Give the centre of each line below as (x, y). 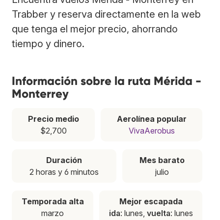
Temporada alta (53, 201)
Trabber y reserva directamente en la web (106, 14)
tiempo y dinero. (48, 43)
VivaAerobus (151, 130)
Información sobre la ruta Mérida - (107, 81)
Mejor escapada (151, 201)
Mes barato (162, 160)
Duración (64, 160)
